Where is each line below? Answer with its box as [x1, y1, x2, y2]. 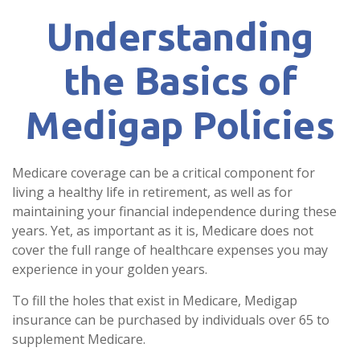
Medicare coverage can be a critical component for [12, 164, 315, 182]
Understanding [47, 14, 313, 58]
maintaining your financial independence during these [12, 202, 337, 220]
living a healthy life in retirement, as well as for [12, 183, 292, 201]
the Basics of [63, 59, 297, 102]
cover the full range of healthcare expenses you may [12, 241, 328, 259]
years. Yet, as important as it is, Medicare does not [12, 222, 313, 239]
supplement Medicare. [12, 330, 145, 348]
